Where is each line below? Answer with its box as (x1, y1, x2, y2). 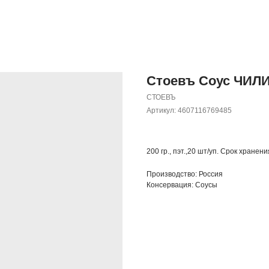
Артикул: (147, 106, 178, 115)
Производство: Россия (147, 170, 223, 178)
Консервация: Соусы (147, 181, 217, 189)
